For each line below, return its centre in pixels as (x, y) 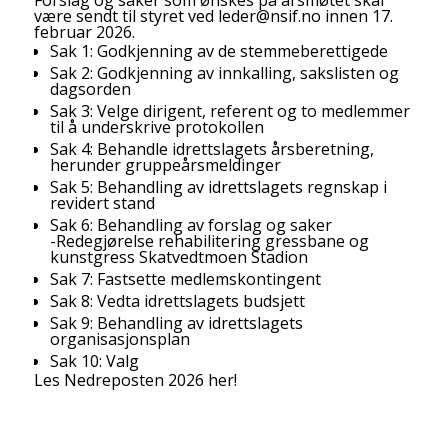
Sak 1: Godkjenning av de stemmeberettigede (218, 51)
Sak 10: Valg (94, 361)
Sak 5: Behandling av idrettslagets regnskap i (218, 187)
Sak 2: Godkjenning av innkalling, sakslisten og (224, 73)
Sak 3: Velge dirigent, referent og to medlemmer (229, 111)
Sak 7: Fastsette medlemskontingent (185, 279)
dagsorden (90, 89)
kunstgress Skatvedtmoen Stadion (178, 257)
